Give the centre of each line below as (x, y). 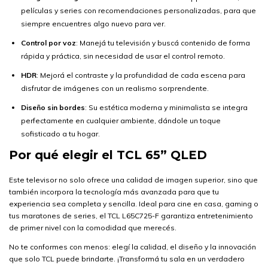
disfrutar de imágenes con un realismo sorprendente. (115, 88)
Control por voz (48, 43)
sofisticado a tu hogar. (60, 134)
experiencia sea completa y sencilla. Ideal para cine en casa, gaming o (134, 204)
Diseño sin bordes (53, 107)
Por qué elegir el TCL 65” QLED (108, 155)
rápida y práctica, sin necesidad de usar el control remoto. (123, 56)
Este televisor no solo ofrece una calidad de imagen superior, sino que (133, 180)
